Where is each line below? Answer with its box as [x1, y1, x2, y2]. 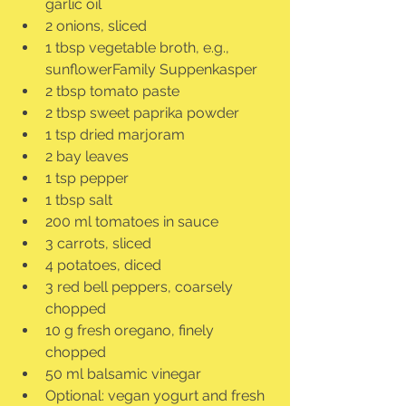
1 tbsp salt [45, 191, 112, 209]
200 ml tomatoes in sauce [45, 213, 218, 231]
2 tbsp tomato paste [45, 82, 179, 101]
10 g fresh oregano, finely [45, 322, 217, 340]
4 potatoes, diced [45, 256, 161, 275]
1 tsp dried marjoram [45, 126, 185, 144]
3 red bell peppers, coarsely [45, 278, 237, 296]
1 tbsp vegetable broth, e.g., [45, 39, 233, 57]
